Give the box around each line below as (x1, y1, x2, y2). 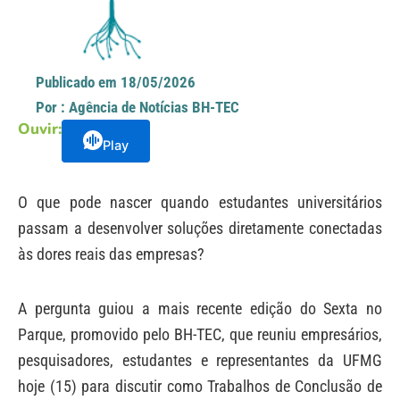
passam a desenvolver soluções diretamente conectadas (18, 219, 382, 238)
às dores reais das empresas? (18, 245, 204, 264)
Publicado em (36, 73, 117, 92)
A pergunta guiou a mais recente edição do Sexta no (18, 298, 382, 318)
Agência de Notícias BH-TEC (65, 98, 239, 117)
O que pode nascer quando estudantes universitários (18, 193, 382, 212)
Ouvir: (18, 119, 62, 140)
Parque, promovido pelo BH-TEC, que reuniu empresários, (18, 324, 382, 344)
